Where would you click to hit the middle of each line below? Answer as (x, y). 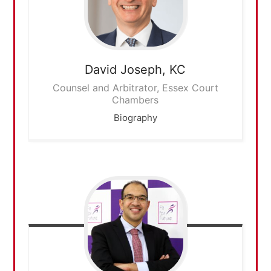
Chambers (135, 100)
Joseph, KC (153, 70)
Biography (135, 118)
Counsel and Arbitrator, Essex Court (135, 88)
